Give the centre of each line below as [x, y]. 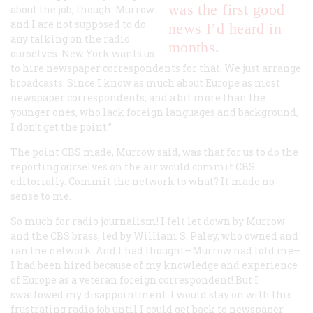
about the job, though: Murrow [82, 9]
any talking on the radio [70, 38]
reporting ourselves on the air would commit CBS [133, 166]
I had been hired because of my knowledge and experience [154, 265]
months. [194, 47]
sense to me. [41, 196]
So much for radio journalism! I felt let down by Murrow [148, 221]
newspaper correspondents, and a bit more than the [138, 97]
